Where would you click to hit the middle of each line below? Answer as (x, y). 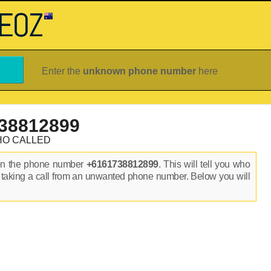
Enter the (62, 71)
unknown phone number (139, 71)
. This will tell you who (204, 164)
